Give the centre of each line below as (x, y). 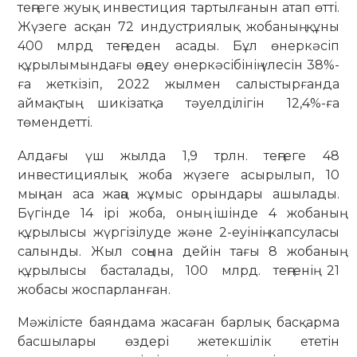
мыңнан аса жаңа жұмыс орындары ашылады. (178, 194)
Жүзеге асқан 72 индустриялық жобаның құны (178, 27)
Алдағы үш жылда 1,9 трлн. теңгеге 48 (178, 155)
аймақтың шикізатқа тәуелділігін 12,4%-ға (178, 104)
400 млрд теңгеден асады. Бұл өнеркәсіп (178, 46)
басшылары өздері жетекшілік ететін (178, 342)
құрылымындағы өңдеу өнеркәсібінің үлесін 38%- (178, 65)
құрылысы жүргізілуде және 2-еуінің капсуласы (178, 232)
